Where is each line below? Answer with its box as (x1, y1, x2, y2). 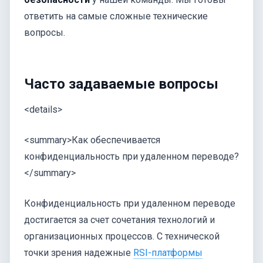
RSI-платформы (133, 247, 203, 259)
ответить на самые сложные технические (24, 11, 208, 22)
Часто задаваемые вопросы (24, 75, 218, 92)
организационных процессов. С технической (24, 231, 220, 242)
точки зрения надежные (24, 247, 133, 259)
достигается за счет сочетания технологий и (24, 214, 215, 226)
